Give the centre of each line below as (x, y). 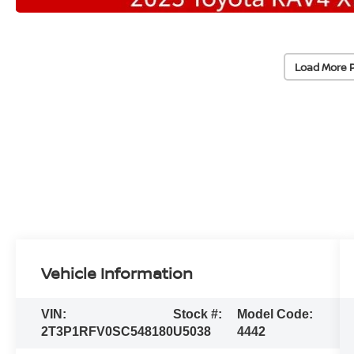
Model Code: (275, 314)
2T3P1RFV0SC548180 (107, 331)
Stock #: (198, 314)
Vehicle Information (117, 273)
